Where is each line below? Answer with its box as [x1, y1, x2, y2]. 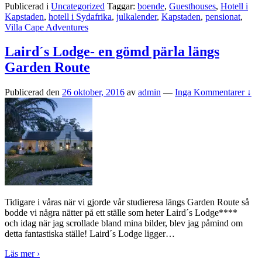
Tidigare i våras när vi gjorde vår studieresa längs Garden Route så [5, 197, 249, 208]
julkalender [116, 11, 157, 22]
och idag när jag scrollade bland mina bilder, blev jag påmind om [5, 218, 243, 229]
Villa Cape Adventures [5, 22, 88, 32]
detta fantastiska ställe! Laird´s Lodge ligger [5, 229, 166, 239]
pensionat [205, 11, 240, 22]
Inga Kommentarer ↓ [175, 87, 251, 98]
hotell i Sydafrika [49, 11, 112, 22]
